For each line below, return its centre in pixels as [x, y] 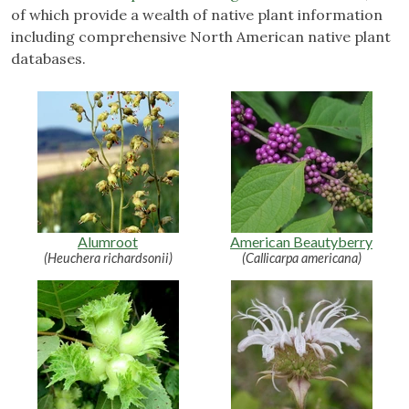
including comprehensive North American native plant [201, 36]
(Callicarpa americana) [301, 257]
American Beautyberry [301, 241]
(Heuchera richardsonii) [108, 257]
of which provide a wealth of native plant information [197, 14]
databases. [48, 58]
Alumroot [108, 241]
